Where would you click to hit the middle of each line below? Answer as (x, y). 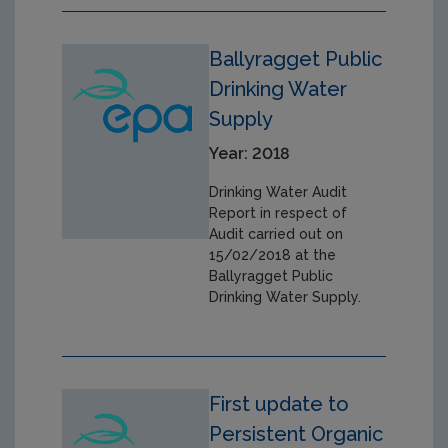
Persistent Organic (296, 433)
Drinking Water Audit (278, 191)
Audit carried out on (276, 233)
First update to (279, 403)
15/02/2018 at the (273, 254)
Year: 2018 (250, 153)
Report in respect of (278, 212)
